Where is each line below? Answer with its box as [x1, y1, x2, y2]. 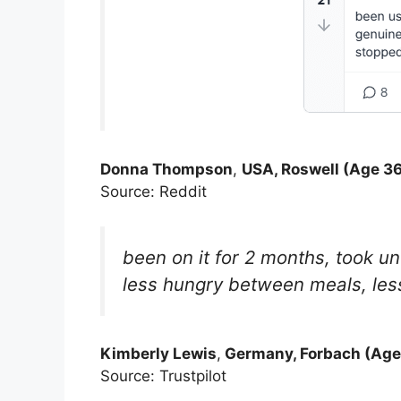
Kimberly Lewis [100, 345, 217, 363]
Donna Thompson [100, 160, 233, 179]
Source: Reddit [100, 183, 207, 201]
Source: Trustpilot [100, 367, 226, 386]
